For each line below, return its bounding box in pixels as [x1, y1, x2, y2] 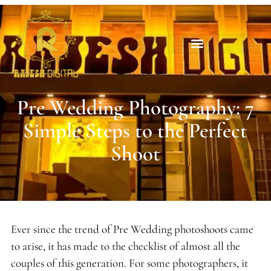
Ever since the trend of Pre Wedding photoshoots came [10, 222, 253, 237]
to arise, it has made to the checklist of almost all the [10, 239, 240, 253]
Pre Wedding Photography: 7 [16, 95, 254, 121]
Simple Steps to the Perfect [23, 118, 248, 144]
